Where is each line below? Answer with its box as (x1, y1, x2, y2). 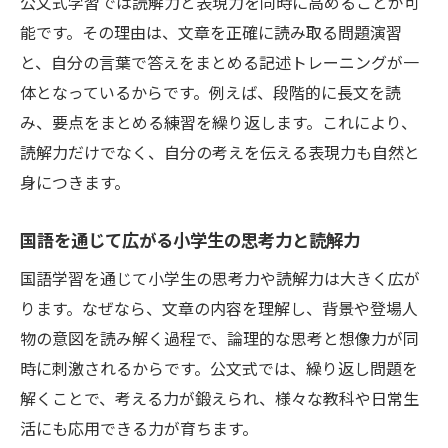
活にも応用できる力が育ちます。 (20, 416, 258, 441)
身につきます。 (20, 170, 130, 195)
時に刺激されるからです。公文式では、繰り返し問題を (20, 356, 418, 381)
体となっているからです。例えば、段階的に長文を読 (20, 80, 401, 105)
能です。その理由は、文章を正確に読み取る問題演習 (20, 20, 402, 45)
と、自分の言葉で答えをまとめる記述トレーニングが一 (20, 50, 419, 75)
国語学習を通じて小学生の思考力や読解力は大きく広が (20, 266, 420, 291)
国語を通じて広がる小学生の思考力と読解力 (20, 227, 360, 253)
